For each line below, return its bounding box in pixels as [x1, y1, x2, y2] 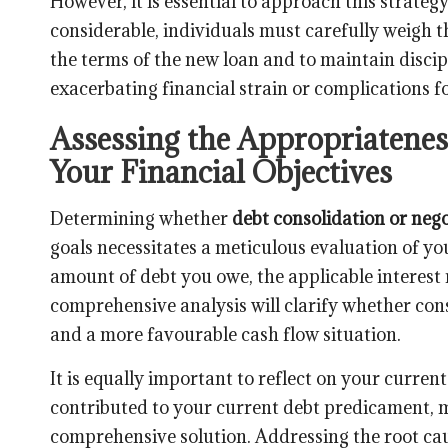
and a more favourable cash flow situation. [50, 322, 401, 346]
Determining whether [50, 206, 232, 230]
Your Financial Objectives [50, 152, 392, 191]
